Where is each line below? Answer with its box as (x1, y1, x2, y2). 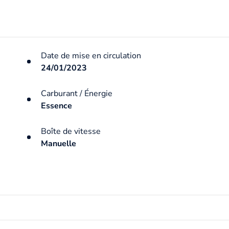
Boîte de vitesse (40, 125, 101, 137)
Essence (40, 100, 72, 111)
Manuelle (40, 138, 76, 149)
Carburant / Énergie (40, 87, 112, 99)
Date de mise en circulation (40, 50, 141, 61)
